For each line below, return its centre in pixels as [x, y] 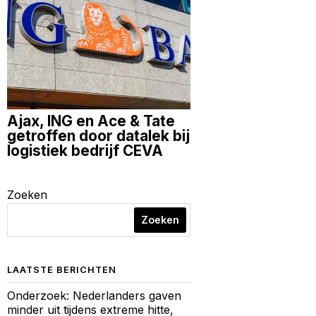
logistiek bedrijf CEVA [85, 150]
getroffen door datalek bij [98, 135]
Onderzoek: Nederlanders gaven [94, 295]
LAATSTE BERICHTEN [62, 269]
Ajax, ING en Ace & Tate [91, 121]
